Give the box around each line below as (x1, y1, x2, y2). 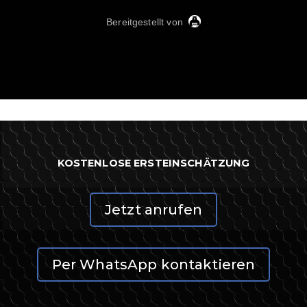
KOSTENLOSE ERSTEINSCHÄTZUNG (57, 156, 250, 169)
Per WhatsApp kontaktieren (51, 256, 256, 273)
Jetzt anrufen (105, 201, 202, 218)
